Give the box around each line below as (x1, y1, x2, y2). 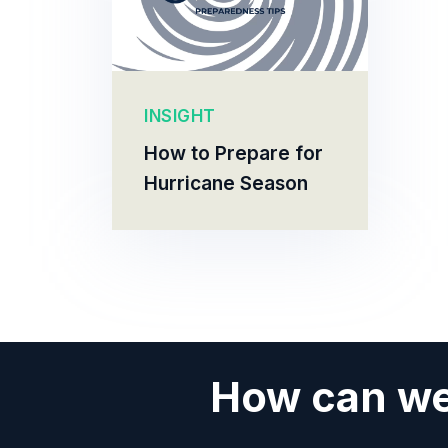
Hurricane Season (144, 171, 308, 195)
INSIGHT (144, 106, 216, 126)
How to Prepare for (144, 141, 323, 165)
